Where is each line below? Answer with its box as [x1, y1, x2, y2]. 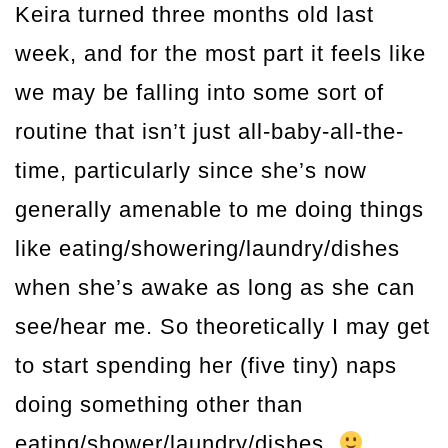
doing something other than [15, 392, 303, 417]
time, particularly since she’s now [15, 158, 367, 183]
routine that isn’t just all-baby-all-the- [15, 119, 404, 144]
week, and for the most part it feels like [15, 41, 426, 66]
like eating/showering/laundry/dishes [15, 236, 400, 261]
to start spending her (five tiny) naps [15, 353, 397, 378]
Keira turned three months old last [15, 2, 374, 27]
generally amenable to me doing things [15, 197, 424, 222]
